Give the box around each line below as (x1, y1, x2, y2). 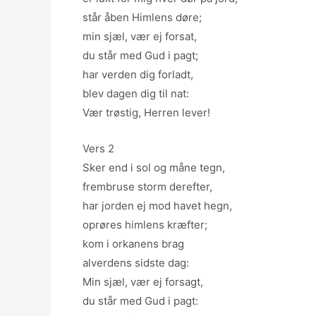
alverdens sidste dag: (83, 256, 189, 269)
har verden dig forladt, (83, 68, 193, 81)
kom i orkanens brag (83, 237, 184, 250)
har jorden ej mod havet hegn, (83, 199, 232, 212)
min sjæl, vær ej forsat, (83, 30, 197, 43)
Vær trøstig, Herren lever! (83, 106, 210, 119)
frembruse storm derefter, (83, 180, 212, 193)
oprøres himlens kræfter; (83, 218, 207, 231)
